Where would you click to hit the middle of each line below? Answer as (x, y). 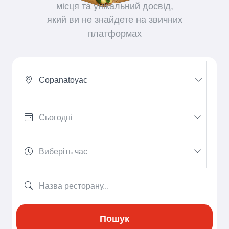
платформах (114, 34)
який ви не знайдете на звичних (114, 20)
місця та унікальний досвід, (114, 6)
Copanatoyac (63, 80)
